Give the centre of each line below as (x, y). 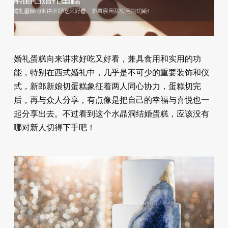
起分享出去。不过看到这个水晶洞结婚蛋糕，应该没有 (111, 113)
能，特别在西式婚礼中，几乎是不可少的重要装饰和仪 (111, 72)
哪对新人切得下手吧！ (54, 127)
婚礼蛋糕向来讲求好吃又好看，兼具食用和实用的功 (107, 59)
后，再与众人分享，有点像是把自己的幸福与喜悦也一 (111, 100)
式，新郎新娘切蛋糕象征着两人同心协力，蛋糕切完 (107, 86)
